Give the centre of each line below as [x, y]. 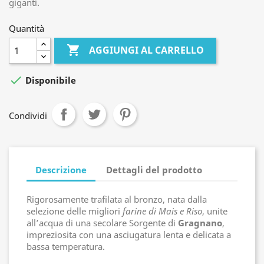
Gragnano [200, 223]
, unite [215, 211]
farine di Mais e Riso [162, 211]
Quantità [27, 28]
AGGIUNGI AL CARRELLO [147, 50]
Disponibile [49, 80]
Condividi [28, 115]
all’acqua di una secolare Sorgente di [102, 223]
